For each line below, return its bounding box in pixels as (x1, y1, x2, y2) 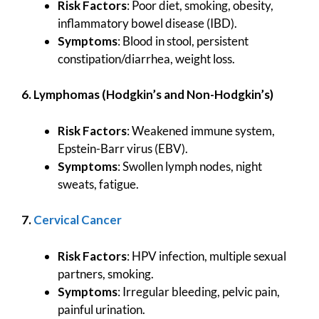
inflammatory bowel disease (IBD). (58, 15, 237, 31)
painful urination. (58, 301, 145, 317)
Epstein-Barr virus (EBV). (58, 140, 188, 156)
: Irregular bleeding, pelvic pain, (117, 283, 280, 299)
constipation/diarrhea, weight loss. (58, 51, 235, 66)
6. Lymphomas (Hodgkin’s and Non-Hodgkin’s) (21, 87, 273, 103)
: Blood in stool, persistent (117, 33, 249, 48)
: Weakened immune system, (127, 122, 275, 138)
